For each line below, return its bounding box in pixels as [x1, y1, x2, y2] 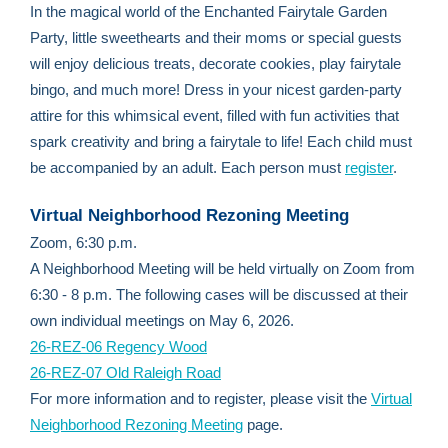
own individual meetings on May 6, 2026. [30, 312, 294, 329]
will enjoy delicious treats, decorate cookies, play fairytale [30, 55, 401, 72]
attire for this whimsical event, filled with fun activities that [30, 107, 399, 124]
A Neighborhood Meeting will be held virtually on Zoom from [30, 260, 415, 277]
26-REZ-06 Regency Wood [30, 338, 207, 355]
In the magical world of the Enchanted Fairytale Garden [30, 3, 387, 20]
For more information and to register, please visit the [30, 390, 371, 407]
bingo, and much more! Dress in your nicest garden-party [30, 81, 402, 98]
